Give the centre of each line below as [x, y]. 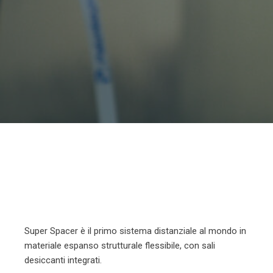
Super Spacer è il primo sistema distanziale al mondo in [135, 231]
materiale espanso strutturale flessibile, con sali [120, 246]
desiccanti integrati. [63, 261]
